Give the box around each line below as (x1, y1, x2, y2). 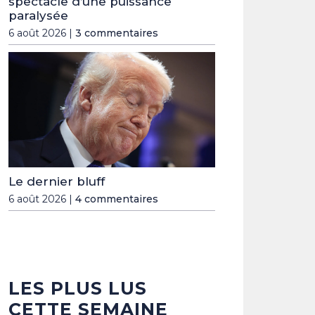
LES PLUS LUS (8, 278, 147, 300)
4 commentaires (75, 193, 158, 206)
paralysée (8, 8, 68, 23)
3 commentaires (75, 27, 158, 40)
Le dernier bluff (8, 174, 105, 189)
